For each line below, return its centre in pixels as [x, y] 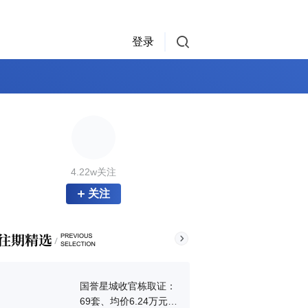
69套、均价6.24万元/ [125, 301]
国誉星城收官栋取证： [128, 286]
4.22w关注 [93, 172]
